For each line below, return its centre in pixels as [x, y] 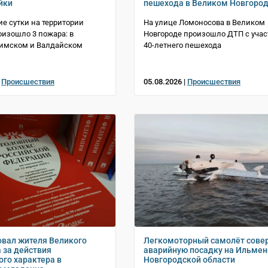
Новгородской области [189, 259]
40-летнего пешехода [182, 45]
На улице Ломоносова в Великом [204, 22]
